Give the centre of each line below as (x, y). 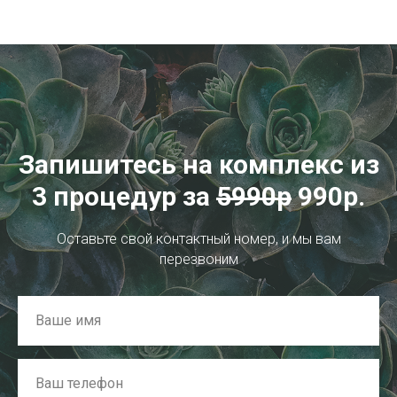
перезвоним (198, 259)
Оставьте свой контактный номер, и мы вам (198, 238)
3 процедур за (124, 196)
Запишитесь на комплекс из (198, 164)
